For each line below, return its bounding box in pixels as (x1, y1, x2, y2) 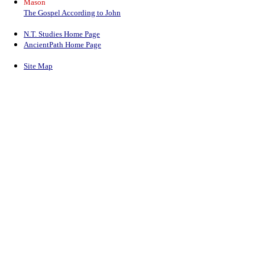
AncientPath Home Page (24, 40, 101, 49)
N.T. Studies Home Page (24, 30, 100, 38)
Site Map (24, 62, 53, 70)
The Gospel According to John (24, 8, 121, 17)
